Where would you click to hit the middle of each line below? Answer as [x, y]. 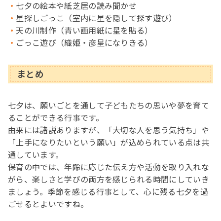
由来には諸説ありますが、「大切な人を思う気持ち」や [109, 129]
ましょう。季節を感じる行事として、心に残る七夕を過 [108, 191]
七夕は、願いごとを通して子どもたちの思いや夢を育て [109, 105]
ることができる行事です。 [56, 117]
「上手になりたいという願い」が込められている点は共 [109, 142]
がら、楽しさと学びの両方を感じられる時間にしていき [109, 179]
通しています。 [36, 154]
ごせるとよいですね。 [48, 203]
